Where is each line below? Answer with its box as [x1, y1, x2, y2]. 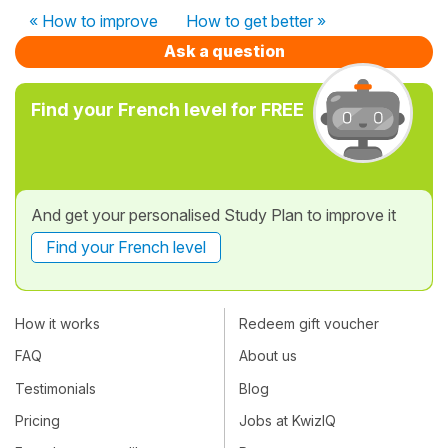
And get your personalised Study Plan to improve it [31, 204, 396, 225]
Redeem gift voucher [239, 315, 379, 333]
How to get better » [186, 10, 326, 31]
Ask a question [163, 40, 285, 61]
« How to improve [29, 10, 158, 31]
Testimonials [15, 379, 96, 397]
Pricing [15, 412, 60, 430]
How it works [15, 315, 100, 333]
